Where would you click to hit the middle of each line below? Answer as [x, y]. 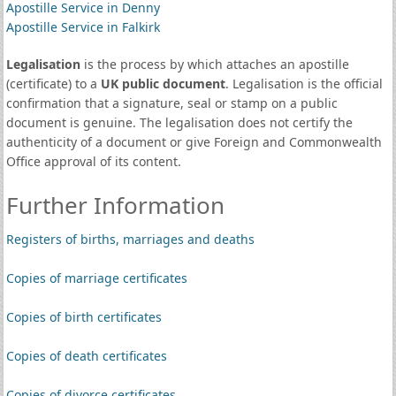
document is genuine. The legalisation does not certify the [179, 122]
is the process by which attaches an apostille [214, 64]
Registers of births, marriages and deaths [130, 239]
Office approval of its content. [93, 161]
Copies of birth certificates [84, 317]
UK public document [163, 84]
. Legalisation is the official [304, 84]
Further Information [115, 205]
